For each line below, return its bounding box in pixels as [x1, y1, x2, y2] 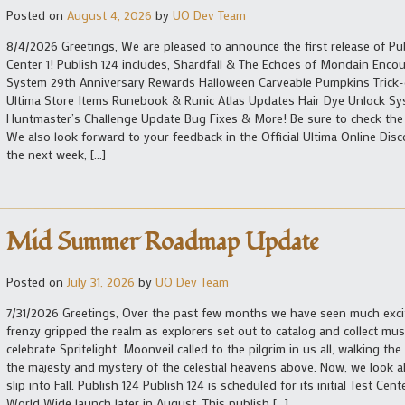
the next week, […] [6, 145, 106, 163]
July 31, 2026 [67, 273, 135, 291]
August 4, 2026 [67, 5, 152, 24]
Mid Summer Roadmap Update [6, 225, 319, 259]
